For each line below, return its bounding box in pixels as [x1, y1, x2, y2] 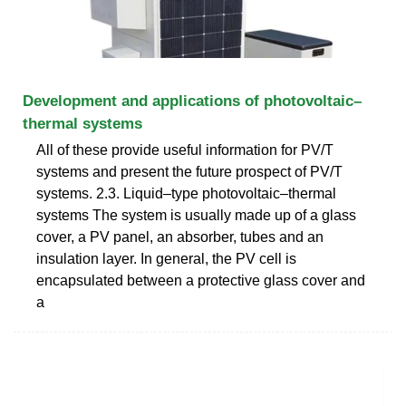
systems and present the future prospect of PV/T [36, 163, 343, 179]
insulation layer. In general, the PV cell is [36, 250, 296, 266]
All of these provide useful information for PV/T [36, 141, 333, 158]
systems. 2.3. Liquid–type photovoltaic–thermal [36, 185, 336, 201]
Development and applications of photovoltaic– [23, 92, 362, 110]
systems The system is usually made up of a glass [36, 207, 356, 223]
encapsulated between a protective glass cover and [36, 272, 365, 288]
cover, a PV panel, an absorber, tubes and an [36, 228, 324, 245]
